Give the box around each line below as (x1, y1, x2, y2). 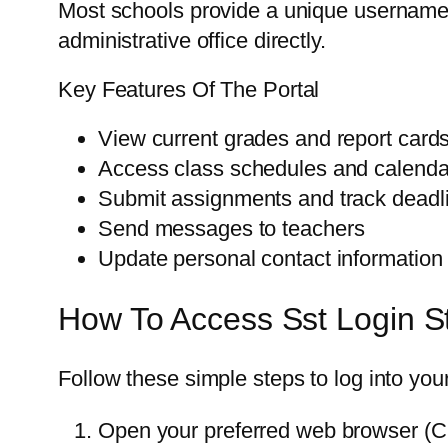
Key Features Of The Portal (58, 77, 320, 103)
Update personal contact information (98, 246, 443, 272)
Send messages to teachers (98, 216, 365, 242)
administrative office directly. (58, 28, 326, 54)
